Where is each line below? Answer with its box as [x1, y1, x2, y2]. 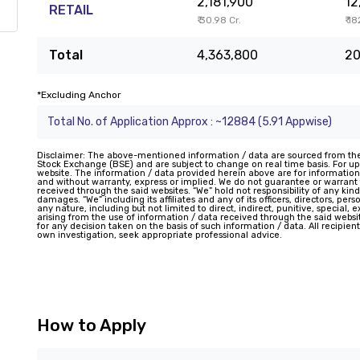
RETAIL [49, 2, 93, 18]
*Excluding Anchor [37, 89, 121, 100]
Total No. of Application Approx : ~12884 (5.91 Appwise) [47, 115, 332, 129]
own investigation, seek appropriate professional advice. [37, 230, 282, 240]
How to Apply [37, 315, 146, 335]
